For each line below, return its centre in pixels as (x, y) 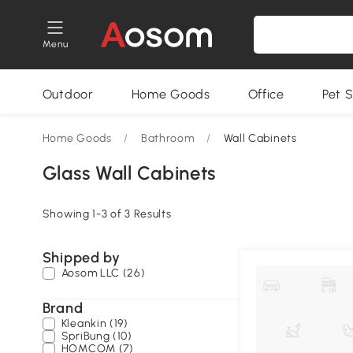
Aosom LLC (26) (103, 273)
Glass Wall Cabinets (129, 173)
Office (266, 94)
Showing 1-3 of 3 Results (107, 214)
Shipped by (81, 258)
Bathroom (167, 138)
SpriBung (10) (97, 336)
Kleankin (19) (95, 323)
